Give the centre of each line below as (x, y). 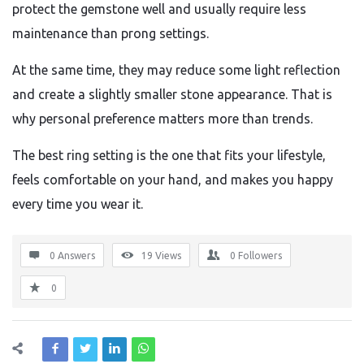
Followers (260, 256)
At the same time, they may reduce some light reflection (176, 70)
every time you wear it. (78, 204)
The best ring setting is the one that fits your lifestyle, (169, 155)
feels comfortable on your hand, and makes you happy (173, 180)
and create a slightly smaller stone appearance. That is (172, 94)
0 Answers (72, 256)
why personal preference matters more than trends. (162, 119)
